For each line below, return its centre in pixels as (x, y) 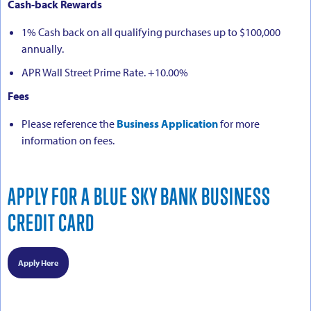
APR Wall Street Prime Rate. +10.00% (105, 72)
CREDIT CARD (51, 222)
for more (239, 123)
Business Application (167, 123)
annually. (43, 48)
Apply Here (38, 262)
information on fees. (68, 140)
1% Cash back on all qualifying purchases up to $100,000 (151, 32)
